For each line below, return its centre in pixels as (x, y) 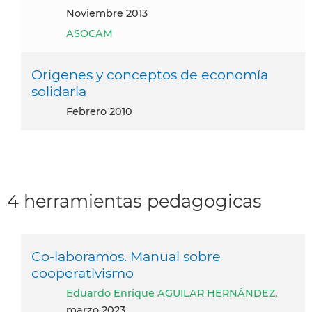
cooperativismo (83, 273)
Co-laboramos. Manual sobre (126, 257)
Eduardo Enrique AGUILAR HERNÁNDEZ (174, 294)
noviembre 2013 (111, 13)
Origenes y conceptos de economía (150, 74)
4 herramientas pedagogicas (134, 201)
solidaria (59, 91)
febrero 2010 (102, 111)
